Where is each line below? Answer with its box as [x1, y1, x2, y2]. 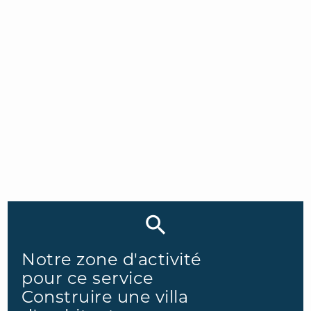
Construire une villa [22, 286, 189, 307]
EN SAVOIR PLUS [36, 143, 116, 155]
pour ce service [22, 267, 154, 288]
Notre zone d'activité [22, 249, 202, 269]
